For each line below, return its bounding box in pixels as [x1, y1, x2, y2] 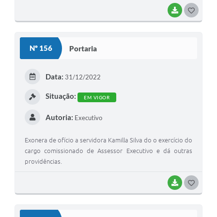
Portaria [69, 44, 97, 53]
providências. [25, 158, 62, 165]
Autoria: [45, 113, 73, 122]
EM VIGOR [84, 94, 109, 100]
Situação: [45, 92, 76, 101]
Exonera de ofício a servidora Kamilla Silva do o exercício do [25, 137, 192, 144]
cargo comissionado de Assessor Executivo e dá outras [25, 147, 192, 155]
